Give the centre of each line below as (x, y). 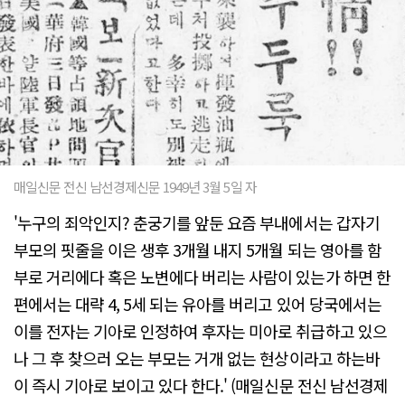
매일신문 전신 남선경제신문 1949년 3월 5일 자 (135, 186)
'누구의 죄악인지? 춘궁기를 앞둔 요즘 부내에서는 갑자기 (197, 222)
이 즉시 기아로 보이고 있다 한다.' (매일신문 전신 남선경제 (201, 385)
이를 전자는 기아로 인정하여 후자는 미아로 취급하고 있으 (200, 330)
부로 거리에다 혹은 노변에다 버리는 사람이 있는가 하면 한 (202, 276)
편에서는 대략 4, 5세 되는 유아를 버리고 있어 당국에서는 (198, 303)
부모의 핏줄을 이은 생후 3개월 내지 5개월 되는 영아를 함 (198, 249)
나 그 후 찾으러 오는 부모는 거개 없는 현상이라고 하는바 (197, 358)
